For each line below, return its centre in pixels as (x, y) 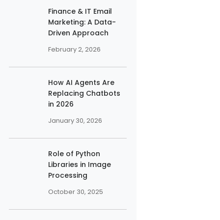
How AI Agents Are (81, 82)
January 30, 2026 (75, 121)
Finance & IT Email (80, 11)
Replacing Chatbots (84, 93)
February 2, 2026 (74, 49)
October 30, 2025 (75, 192)
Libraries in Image (79, 165)
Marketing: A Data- (82, 22)
